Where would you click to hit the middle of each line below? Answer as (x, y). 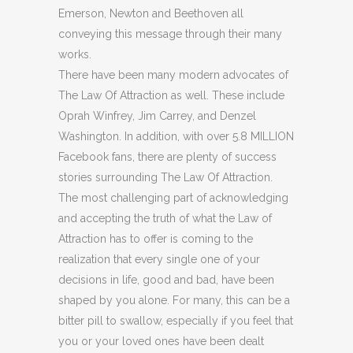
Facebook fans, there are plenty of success (167, 157)
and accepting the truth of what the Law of (165, 218)
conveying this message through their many (170, 34)
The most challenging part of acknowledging (173, 198)
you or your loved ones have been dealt (161, 341)
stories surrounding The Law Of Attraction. (165, 177)
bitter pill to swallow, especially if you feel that (176, 321)
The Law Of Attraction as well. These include (171, 95)
